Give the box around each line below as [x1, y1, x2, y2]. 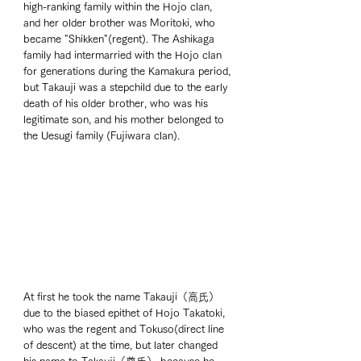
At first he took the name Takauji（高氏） [23, 292, 222, 303]
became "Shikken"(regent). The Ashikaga [23, 33, 218, 44]
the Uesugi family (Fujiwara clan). [23, 130, 183, 141]
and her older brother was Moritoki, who [23, 17, 218, 28]
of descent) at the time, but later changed [23, 340, 221, 351]
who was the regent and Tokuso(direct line [23, 324, 227, 335]
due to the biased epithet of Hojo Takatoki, [23, 308, 228, 319]
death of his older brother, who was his [23, 98, 211, 109]
